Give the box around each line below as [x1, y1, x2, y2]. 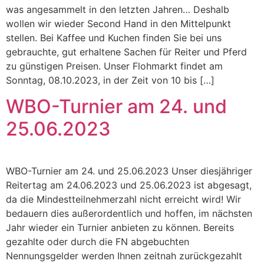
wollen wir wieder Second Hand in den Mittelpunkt [6, 17, 231, 29]
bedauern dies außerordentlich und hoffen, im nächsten [6, 207, 252, 220]
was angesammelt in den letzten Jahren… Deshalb [6, 3, 229, 15]
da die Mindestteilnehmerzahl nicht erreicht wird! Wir [6, 193, 241, 206]
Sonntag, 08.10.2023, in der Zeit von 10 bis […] [6, 74, 214, 86]
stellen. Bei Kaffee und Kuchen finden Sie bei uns [6, 31, 222, 44]
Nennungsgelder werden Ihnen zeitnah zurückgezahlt [6, 250, 242, 262]
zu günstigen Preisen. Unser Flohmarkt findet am [6, 60, 223, 72]
